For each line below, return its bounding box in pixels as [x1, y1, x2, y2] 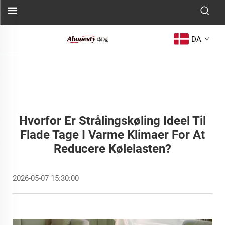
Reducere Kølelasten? [54, 142, 171, 156]
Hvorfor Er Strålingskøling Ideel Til [19, 114, 206, 128]
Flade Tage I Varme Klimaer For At [20, 128, 205, 142]
